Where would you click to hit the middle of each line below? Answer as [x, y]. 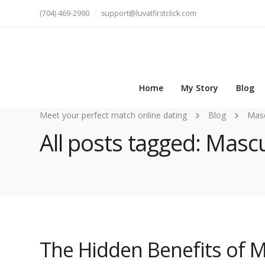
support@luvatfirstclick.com [149, 13]
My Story [200, 88]
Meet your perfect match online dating [113, 115]
